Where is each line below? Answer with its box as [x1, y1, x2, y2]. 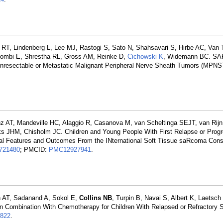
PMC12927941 [49, 146, 91, 153]
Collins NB [79, 194, 112, 202]
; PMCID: [20, 146, 49, 153]
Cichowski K [127, 53, 163, 60]
